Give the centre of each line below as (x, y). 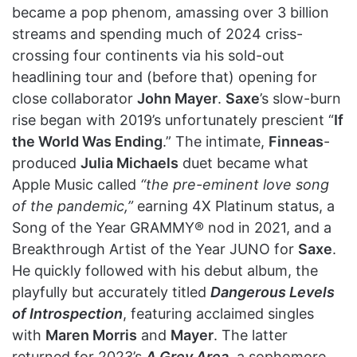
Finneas (296, 141)
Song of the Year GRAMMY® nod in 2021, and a (172, 227)
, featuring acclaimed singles (218, 313)
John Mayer (177, 98)
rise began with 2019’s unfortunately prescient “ (173, 120)
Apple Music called (76, 184)
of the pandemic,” (73, 206)
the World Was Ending (87, 141)
